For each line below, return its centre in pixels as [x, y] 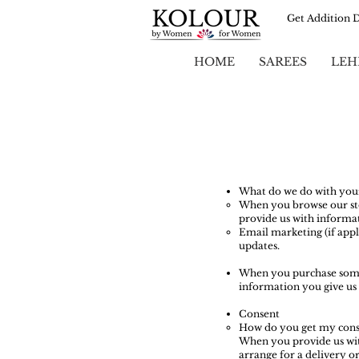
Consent [259, 314]
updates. [259, 246]
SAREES [283, 62]
